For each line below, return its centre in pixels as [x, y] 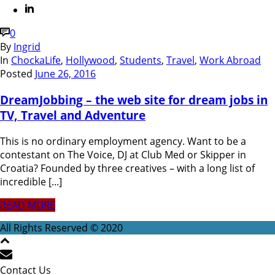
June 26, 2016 [65, 74]
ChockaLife [36, 60]
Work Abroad [230, 60]
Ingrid [27, 47]
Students [141, 60]
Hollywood [90, 60]
